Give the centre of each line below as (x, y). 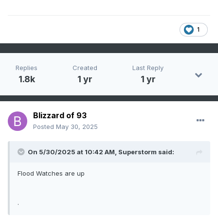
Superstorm (137, 152)
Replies (27, 68)
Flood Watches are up (51, 173)
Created (85, 68)
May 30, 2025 (77, 127)
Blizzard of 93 (60, 116)
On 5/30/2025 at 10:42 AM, (73, 152)
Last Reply (148, 68)
